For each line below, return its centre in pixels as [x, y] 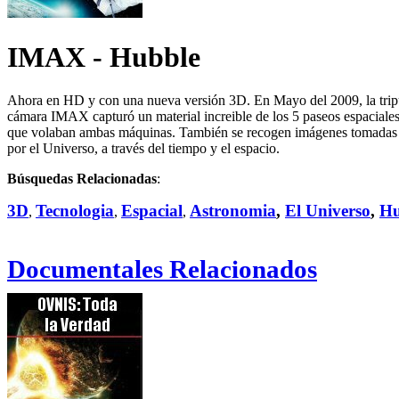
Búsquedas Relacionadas [82, 179]
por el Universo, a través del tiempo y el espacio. [143, 149]
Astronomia [233, 211]
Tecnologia [75, 211]
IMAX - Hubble [104, 57]
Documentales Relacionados [162, 269]
